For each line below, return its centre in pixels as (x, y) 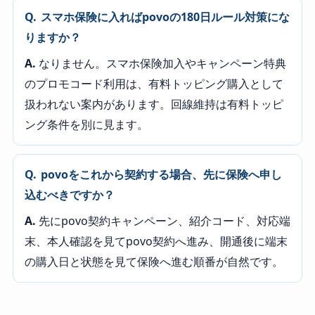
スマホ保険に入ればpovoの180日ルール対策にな (165, 17)
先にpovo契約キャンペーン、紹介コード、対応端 (163, 220)
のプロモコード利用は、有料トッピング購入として (154, 83)
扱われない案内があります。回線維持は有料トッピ (154, 104)
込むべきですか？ (69, 194)
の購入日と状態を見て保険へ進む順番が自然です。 (154, 261)
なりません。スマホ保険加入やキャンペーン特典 (161, 63)
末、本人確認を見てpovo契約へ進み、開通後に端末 (156, 241)
